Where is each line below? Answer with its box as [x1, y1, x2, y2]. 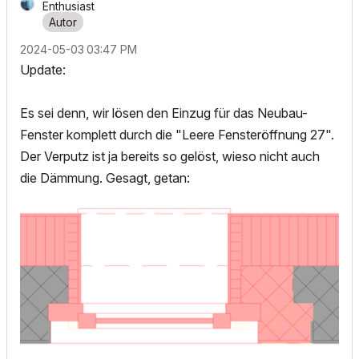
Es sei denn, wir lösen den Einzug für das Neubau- [20, 104, 308, 121]
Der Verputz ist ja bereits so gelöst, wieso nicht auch [20, 147, 320, 164]
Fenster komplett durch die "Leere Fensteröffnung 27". [20, 126, 334, 143]
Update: [20, 61, 69, 78]
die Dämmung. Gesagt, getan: [20, 169, 193, 186]
